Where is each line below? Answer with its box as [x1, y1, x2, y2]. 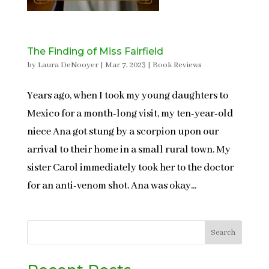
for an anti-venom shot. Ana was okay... [26, 180, 196, 192]
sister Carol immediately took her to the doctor [26, 162, 234, 174]
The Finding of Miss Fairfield [26, 46, 163, 57]
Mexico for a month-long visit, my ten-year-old [26, 107, 233, 120]
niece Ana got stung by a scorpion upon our [26, 125, 219, 138]
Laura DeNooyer [37, 60, 98, 70]
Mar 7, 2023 [104, 60, 146, 70]
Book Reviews [152, 60, 202, 70]
